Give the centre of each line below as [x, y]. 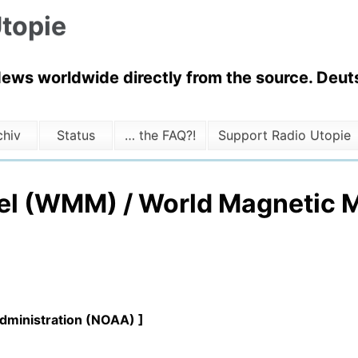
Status [76, 135]
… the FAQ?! [160, 135]
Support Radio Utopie [284, 135]
